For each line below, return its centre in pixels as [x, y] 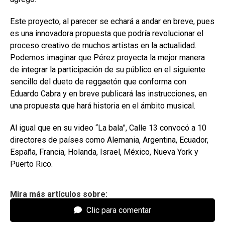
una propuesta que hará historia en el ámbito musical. [103, 106]
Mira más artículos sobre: [59, 194]
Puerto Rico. [31, 164]
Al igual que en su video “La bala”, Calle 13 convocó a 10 [108, 128]
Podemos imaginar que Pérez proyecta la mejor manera [107, 58]
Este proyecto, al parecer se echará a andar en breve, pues [112, 22]
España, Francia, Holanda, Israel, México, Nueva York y [104, 152]
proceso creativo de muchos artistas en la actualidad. [103, 46]
